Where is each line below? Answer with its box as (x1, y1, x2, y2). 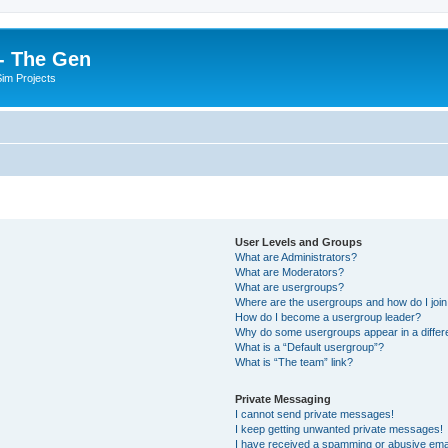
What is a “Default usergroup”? (235, 340, 385, 353)
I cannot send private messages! (235, 407, 395, 420)
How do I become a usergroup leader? (235, 310, 422, 323)
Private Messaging (235, 392, 332, 405)
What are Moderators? (235, 265, 345, 278)
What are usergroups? (235, 280, 345, 293)
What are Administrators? (235, 250, 358, 263)
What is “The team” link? (235, 355, 354, 368)
